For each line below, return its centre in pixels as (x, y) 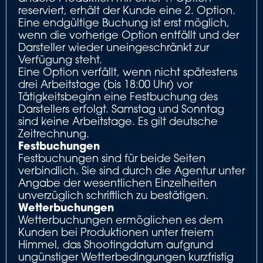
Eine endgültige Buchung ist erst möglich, (124, 22)
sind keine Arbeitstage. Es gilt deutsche (118, 121)
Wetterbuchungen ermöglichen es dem (121, 220)
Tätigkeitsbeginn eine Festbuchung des (118, 96)
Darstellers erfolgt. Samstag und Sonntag (121, 109)
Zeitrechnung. (54, 133)
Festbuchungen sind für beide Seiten (112, 158)
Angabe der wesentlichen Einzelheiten (117, 183)
